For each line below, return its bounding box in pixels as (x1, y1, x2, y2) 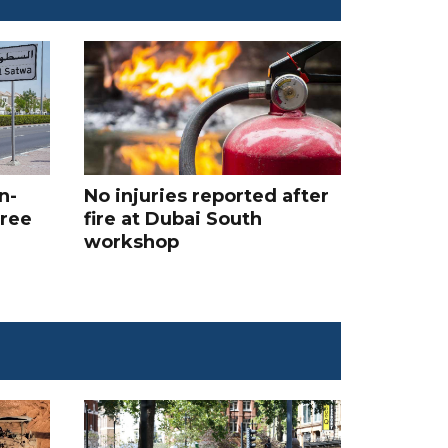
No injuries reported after (83, 184, 329, 207)
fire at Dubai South (83, 207, 262, 230)
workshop (83, 230, 179, 253)
